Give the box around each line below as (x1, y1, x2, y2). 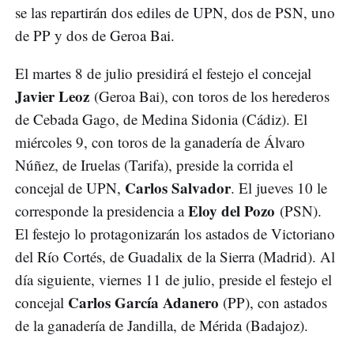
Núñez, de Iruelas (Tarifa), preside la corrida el (15, 154, 293, 175)
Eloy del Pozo (188, 199, 275, 221)
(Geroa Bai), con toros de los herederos (89, 85, 330, 106)
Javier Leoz (15, 85, 89, 107)
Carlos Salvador (125, 176, 231, 198)
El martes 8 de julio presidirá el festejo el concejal (15, 62, 311, 83)
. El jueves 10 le (231, 177, 327, 198)
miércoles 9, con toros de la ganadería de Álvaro (15, 131, 305, 152)
